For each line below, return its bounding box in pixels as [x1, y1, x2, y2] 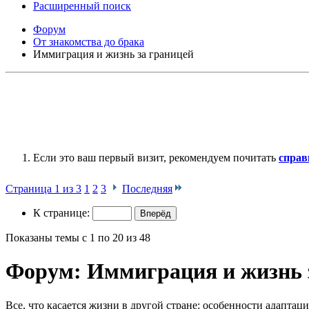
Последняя [122, 182, 172, 195]
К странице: [33, 206, 92, 219]
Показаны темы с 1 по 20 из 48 [6, 231, 150, 243]
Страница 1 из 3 [6, 182, 81, 195]
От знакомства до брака [33, 35, 144, 48]
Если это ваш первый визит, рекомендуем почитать [33, 151, 279, 163]
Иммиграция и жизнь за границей [33, 48, 194, 60]
